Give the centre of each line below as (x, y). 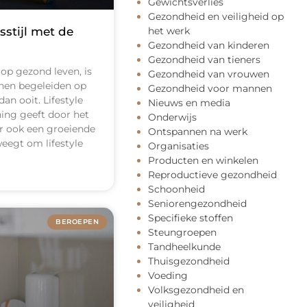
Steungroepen (182, 232)
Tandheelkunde (184, 246)
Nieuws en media (189, 102)
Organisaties (179, 146)
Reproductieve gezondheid (212, 174)
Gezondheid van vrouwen (209, 74)
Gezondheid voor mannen (210, 88)
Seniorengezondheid (197, 203)
